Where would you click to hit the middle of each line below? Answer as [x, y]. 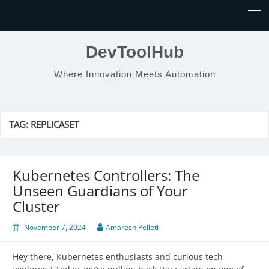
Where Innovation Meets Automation [134, 74]
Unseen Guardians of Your [100, 191]
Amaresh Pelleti [132, 228]
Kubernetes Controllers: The [106, 175]
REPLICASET [55, 125]
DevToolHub [134, 52]
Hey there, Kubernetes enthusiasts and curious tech [118, 257]
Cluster [36, 207]
